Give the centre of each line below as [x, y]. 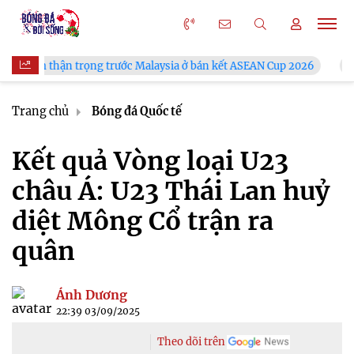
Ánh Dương [92, 295]
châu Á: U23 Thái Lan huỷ [171, 191]
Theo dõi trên [191, 342]
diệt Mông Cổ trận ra [143, 221]
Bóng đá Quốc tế [137, 111]
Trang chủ [40, 111]
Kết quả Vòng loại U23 [150, 161]
